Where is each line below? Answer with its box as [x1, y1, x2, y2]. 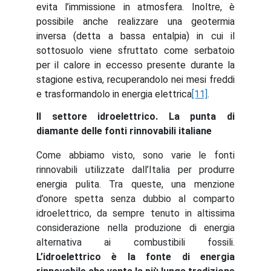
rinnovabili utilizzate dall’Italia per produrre [36, 164, 235, 175]
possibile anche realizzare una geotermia [36, 16, 235, 27]
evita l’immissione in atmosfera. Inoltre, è [36, 1, 235, 13]
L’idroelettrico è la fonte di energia [36, 251, 235, 263]
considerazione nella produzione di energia [36, 222, 235, 233]
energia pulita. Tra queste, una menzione [36, 178, 235, 190]
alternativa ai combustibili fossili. [36, 237, 235, 248]
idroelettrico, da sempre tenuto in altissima [36, 207, 235, 219]
